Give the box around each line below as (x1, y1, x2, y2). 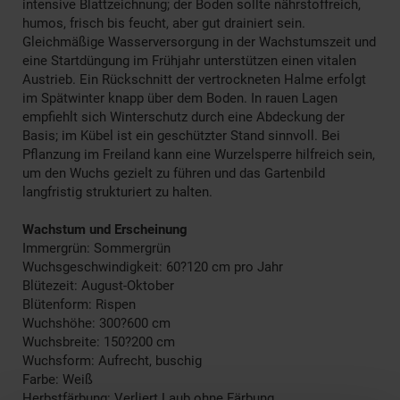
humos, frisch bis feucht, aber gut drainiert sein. (22, 14, 305, 31)
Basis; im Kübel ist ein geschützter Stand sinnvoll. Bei (22, 127, 340, 144)
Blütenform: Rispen (22, 296, 136, 312)
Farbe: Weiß (22, 371, 93, 387)
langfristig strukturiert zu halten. (22, 183, 212, 200)
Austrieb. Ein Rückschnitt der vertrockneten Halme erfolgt (22, 71, 366, 87)
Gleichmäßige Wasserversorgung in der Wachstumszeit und (22, 33, 376, 50)
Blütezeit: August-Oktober (22, 277, 174, 294)
